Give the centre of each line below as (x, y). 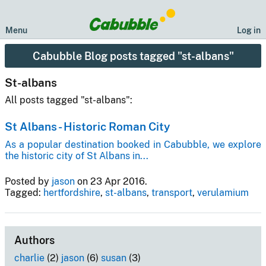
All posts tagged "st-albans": (69, 100)
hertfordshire (72, 192)
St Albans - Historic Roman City (87, 127)
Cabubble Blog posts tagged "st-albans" (133, 56)
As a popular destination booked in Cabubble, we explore (133, 144)
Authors (34, 240)
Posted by (28, 181)
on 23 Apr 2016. (111, 181)
